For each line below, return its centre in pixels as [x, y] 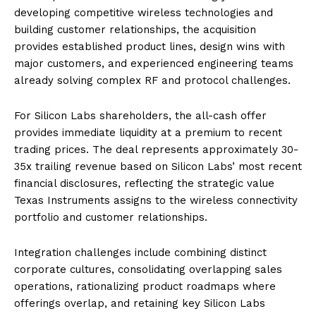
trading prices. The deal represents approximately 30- [156, 149]
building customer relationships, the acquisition [135, 29]
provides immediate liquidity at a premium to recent [148, 132]
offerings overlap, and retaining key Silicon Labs [140, 303]
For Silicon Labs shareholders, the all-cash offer [140, 115]
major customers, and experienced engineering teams [154, 63]
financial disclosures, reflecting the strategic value [144, 183]
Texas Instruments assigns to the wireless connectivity [156, 200]
